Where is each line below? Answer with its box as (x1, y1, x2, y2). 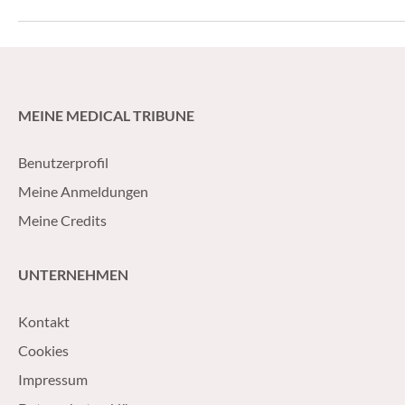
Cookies (18, 341, 69, 359)
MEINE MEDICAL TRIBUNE (18, 106, 194, 124)
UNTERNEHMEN (18, 265, 128, 283)
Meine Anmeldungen (18, 182, 148, 200)
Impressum (18, 370, 88, 388)
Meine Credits (18, 211, 107, 229)
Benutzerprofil (18, 153, 108, 171)
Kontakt (18, 312, 70, 330)
